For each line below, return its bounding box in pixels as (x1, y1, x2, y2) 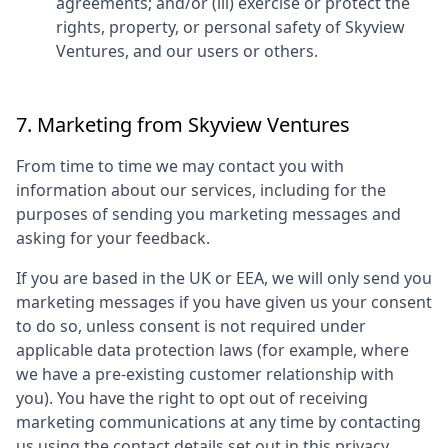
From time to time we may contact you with (16, 155, 344, 177)
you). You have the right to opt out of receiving (16, 387, 368, 409)
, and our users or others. (125, 40, 318, 62)
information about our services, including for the (16, 179, 386, 201)
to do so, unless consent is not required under (16, 315, 366, 337)
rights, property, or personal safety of (56, 16, 345, 38)
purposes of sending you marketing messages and (16, 203, 401, 225)
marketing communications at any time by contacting (16, 411, 421, 433)
